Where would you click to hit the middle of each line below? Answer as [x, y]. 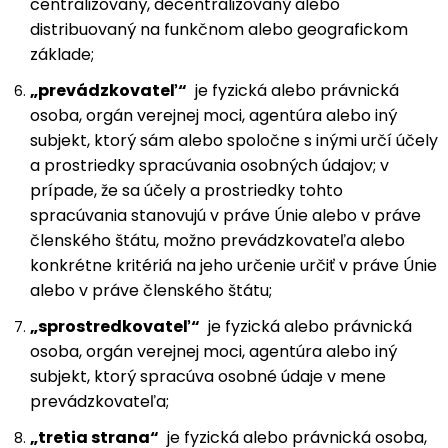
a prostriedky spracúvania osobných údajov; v [209, 165]
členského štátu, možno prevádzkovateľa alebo [217, 240]
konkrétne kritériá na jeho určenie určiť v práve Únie [233, 265]
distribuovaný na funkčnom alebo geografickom [219, 29]
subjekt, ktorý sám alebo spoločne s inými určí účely [234, 140]
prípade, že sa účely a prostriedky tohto [186, 190]
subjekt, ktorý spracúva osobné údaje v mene [208, 376]
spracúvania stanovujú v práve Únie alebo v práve [225, 215]
